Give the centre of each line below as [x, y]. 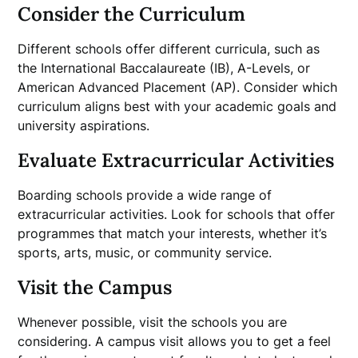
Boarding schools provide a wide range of [145, 195]
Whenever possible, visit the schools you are [153, 322]
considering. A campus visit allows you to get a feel [175, 341]
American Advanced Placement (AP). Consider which [178, 87]
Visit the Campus [95, 287]
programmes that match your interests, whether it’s [173, 233]
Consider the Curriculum [132, 14]
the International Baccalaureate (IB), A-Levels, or [164, 68]
